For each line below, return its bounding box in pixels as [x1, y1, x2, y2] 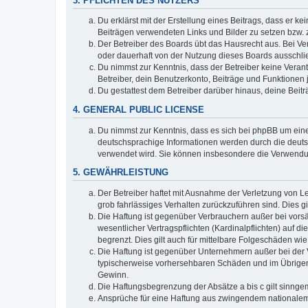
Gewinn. [98, 270, 129, 280]
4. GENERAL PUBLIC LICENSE [73, 105, 204, 115]
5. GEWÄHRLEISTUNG [73, 168, 168, 178]
